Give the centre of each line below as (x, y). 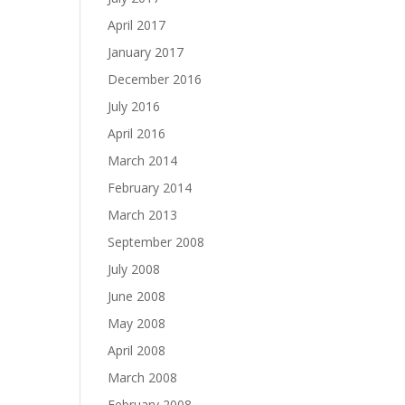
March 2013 (143, 215)
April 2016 (137, 133)
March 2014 (143, 160)
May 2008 (137, 323)
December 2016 (155, 79)
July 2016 (134, 106)
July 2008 (134, 269)
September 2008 (156, 242)
